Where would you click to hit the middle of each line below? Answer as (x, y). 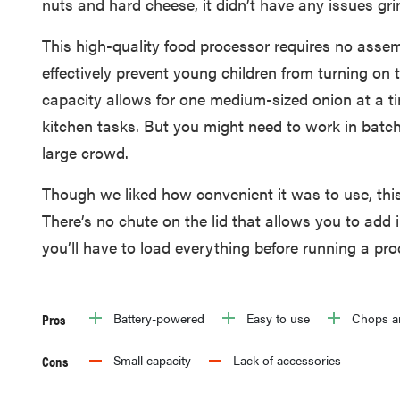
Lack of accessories (287, 359)
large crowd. (86, 152)
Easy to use (278, 317)
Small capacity (152, 359)
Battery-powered (158, 317)
